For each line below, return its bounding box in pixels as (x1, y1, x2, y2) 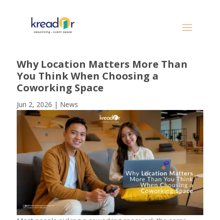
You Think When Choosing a (16, 69, 159, 83)
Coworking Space (16, 81, 104, 95)
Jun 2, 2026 (16, 100, 52, 110)
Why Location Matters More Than (16, 57, 188, 71)
